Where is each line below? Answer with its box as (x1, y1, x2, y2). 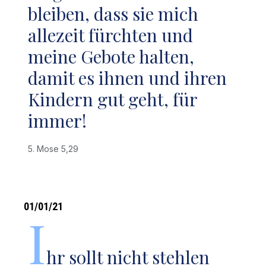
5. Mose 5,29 (28, 144, 84, 154)
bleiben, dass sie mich (28, 2, 199, 26)
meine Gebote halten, (28, 45, 195, 68)
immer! (28, 109, 87, 132)
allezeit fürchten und (28, 23, 194, 47)
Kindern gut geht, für (28, 87, 198, 111)
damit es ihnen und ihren (28, 66, 227, 90)
